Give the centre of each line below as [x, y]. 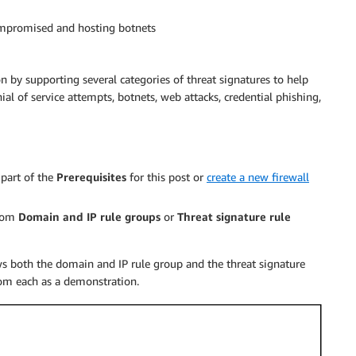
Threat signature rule [234, 216]
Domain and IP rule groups [89, 216]
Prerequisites [91, 176]
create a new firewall [258, 176]
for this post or [166, 176]
